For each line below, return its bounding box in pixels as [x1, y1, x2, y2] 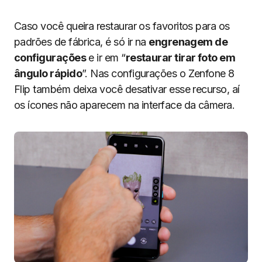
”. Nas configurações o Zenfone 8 [81, 67, 235, 80]
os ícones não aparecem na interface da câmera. [14, 99, 235, 111]
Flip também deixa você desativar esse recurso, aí [14, 83, 240, 95]
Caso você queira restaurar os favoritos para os [14, 20, 230, 32]
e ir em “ [85, 51, 126, 64]
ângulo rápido [14, 67, 82, 80]
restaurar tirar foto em [125, 51, 236, 64]
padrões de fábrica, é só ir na [14, 36, 149, 48]
